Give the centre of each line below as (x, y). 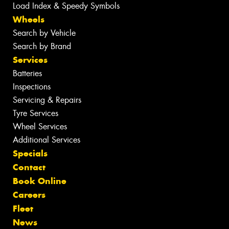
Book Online (40, 181)
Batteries (27, 74)
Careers (29, 195)
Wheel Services (40, 127)
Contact (29, 167)
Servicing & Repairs (47, 100)
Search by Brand (42, 47)
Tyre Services (36, 113)
